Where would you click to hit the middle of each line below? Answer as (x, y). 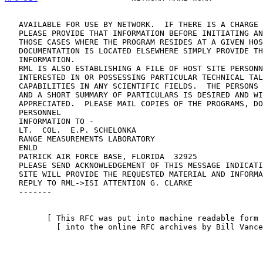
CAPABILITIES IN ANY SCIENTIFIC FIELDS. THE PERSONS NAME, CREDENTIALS (12, 86)
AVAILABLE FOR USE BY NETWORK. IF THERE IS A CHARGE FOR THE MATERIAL (12, 24)
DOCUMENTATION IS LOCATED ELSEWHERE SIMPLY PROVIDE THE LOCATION (12, 50)
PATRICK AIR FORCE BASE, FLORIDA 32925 (12, 156)
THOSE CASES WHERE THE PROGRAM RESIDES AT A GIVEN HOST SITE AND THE (12, 42)
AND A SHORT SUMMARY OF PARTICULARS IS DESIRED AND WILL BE (12, 95)
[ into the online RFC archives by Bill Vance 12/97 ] (31, 227)
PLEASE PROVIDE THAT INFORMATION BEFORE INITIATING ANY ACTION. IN (12, 33)
